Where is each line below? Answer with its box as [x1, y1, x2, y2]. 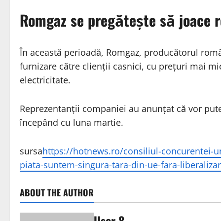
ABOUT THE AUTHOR [20, 186, 94, 199]
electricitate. [20, 74, 71, 86]
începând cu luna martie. [20, 116, 123, 129]
